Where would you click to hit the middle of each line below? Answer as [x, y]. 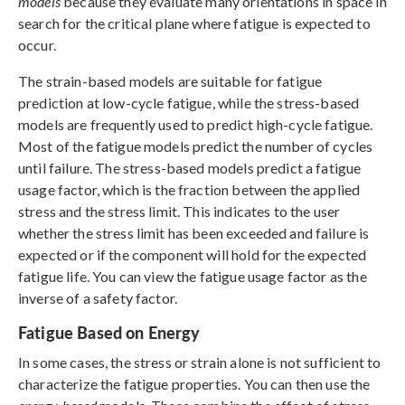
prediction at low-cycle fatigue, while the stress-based [189, 102]
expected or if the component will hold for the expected [193, 254]
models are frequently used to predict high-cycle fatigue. [196, 124]
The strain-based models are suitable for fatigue [170, 80]
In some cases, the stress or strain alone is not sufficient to [200, 362]
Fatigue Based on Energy [109, 332]
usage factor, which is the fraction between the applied [189, 189]
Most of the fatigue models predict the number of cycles [196, 146]
